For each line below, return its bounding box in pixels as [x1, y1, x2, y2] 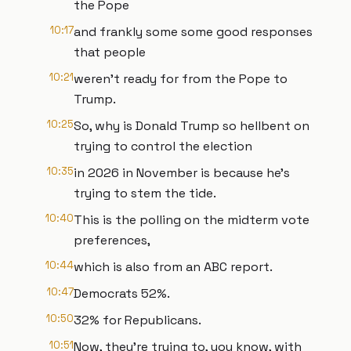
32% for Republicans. [74, 312, 201, 328]
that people [74, 44, 146, 60]
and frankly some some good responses [74, 24, 313, 40]
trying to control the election [74, 138, 252, 154]
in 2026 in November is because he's [74, 165, 290, 181]
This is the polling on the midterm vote [74, 212, 309, 228]
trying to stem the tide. [74, 185, 216, 201]
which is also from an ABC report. [74, 259, 273, 275]
